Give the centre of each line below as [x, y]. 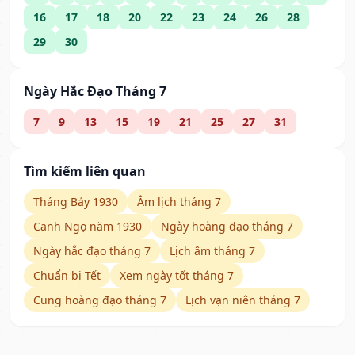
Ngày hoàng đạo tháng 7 [227, 227]
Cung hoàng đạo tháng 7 [100, 300]
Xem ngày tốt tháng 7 [177, 276]
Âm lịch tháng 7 [179, 202]
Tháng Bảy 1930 [76, 202]
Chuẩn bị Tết [67, 276]
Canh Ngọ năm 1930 [88, 227]
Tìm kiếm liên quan [85, 172]
